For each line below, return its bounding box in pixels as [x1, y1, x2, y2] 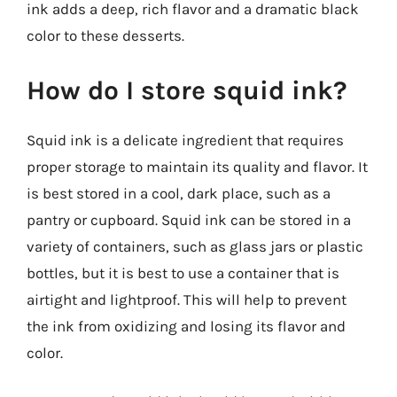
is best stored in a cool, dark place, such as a [27, 183, 331, 202]
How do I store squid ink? [27, 74, 347, 106]
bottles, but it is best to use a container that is [27, 263, 339, 282]
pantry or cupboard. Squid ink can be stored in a [27, 210, 351, 229]
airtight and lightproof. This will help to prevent [27, 290, 346, 308]
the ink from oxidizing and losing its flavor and [27, 316, 346, 335]
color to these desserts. [27, 27, 184, 44]
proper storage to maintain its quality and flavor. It [27, 157, 368, 175]
